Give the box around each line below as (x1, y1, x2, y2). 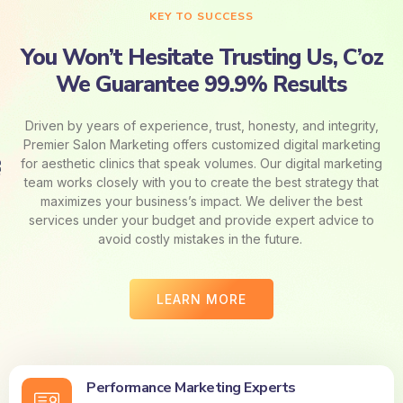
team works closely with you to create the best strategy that (24, 174, 379, 190)
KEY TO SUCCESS (149, 8, 254, 23)
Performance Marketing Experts (86, 377, 296, 398)
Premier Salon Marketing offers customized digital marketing (22, 136, 381, 152)
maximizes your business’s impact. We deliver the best (40, 193, 363, 209)
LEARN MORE (157, 291, 246, 307)
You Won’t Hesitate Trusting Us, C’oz (20, 41, 383, 73)
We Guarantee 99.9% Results (56, 68, 347, 100)
